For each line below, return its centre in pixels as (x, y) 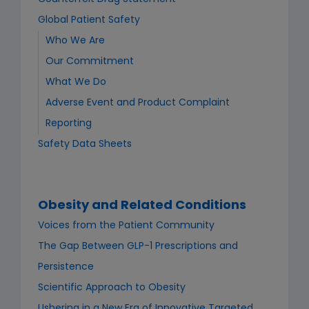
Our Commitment (90, 62)
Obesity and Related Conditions (142, 206)
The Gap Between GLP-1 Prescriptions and (138, 247)
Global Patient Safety (89, 20)
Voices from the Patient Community (126, 226)
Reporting (69, 124)
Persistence (66, 267)
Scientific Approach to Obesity (112, 288)
